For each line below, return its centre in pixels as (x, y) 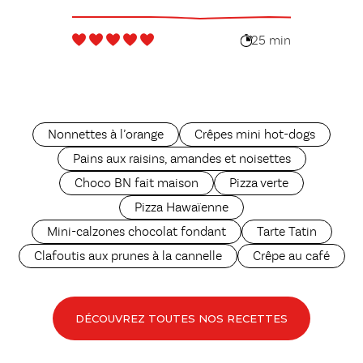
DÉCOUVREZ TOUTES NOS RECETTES (181, 318)
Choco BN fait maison (137, 184)
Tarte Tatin (286, 233)
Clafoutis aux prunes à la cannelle (128, 257)
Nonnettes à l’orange (106, 136)
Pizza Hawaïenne (181, 209)
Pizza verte (259, 184)
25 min (271, 41)
